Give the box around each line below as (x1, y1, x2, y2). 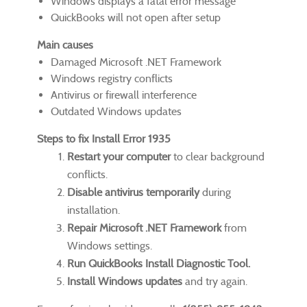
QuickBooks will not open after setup (51, 10, 221, 24)
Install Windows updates (67, 274, 182, 288)
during (199, 185, 231, 199)
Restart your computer (67, 149, 171, 163)
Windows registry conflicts (51, 71, 173, 85)
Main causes (37, 38, 93, 51)
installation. (67, 203, 120, 217)
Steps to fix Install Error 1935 (37, 132, 171, 145)
